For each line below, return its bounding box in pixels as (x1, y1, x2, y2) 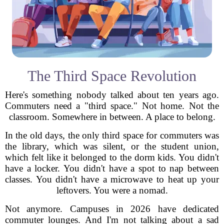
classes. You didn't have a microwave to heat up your (5, 174, 219, 184)
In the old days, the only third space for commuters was (5, 130, 219, 140)
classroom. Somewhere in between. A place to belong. (8, 111, 215, 122)
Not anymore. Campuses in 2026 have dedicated (5, 203, 219, 214)
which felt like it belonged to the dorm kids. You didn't (5, 152, 219, 162)
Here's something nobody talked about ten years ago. (5, 89, 219, 100)
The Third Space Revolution (27, 67, 196, 84)
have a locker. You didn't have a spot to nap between (5, 163, 219, 173)
